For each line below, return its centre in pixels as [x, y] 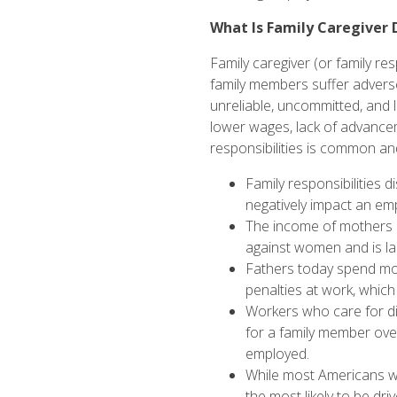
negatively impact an [310, 205]
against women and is [315, 248]
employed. [279, 354]
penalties [273, 290]
